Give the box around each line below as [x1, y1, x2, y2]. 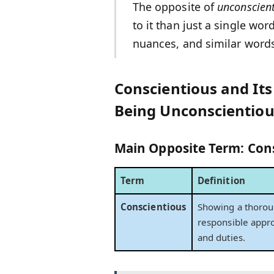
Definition [198, 174, 245, 187]
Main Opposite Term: [114, 139, 248, 157]
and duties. [198, 231, 245, 243]
